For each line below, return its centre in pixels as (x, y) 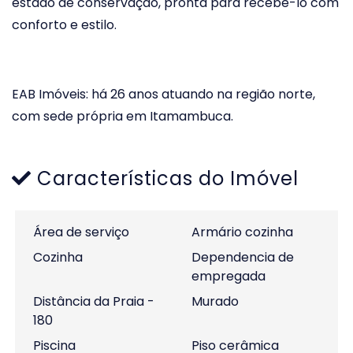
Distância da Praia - (94, 301)
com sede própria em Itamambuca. (123, 116)
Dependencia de (243, 257)
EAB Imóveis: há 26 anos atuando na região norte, (163, 94)
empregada (229, 276)
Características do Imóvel (165, 178)
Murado (215, 301)
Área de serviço (81, 232)
